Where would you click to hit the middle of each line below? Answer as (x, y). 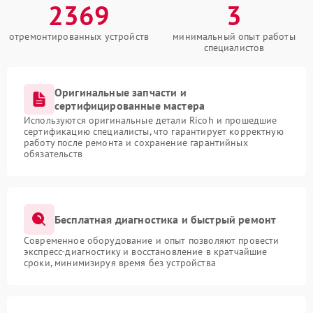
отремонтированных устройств (79, 37)
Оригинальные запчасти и (121, 93)
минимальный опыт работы (234, 37)
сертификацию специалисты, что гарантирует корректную (154, 132)
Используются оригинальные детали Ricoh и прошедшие (151, 121)
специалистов (234, 48)
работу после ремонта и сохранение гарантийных (136, 143)
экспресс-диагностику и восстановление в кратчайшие (146, 252)
